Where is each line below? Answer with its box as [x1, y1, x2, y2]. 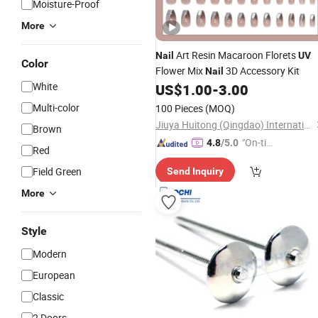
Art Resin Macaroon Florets [174, 48, 298, 62]
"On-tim [242, 136, 275, 149]
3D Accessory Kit [224, 64, 300, 77]
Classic [33, 290, 64, 303]
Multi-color [33, 101, 79, 114]
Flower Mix [155, 64, 205, 77]
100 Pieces [155, 102, 203, 115]
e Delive [242, 151, 275, 165]
